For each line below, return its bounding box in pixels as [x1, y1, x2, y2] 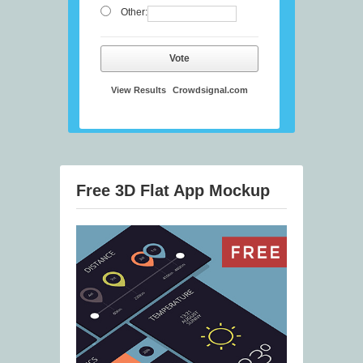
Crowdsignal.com [173, 85, 248, 96]
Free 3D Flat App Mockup [76, 181, 270, 200]
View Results [111, 85, 166, 96]
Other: [120, 6, 147, 19]
